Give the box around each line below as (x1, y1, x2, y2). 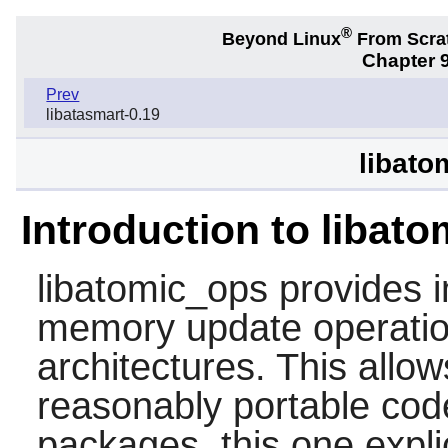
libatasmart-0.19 (46, 106, 161, 124)
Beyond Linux (222, 28, 341, 49)
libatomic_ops (36, 267, 268, 310)
